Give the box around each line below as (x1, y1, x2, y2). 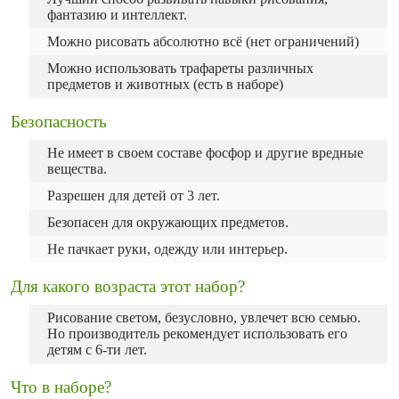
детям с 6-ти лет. (47, 342, 147, 357)
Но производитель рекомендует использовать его (47, 326, 347, 341)
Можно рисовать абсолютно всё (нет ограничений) (47, 34, 359, 49)
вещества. (47, 161, 107, 176)
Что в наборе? (11, 378, 111, 396)
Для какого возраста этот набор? (11, 277, 245, 296)
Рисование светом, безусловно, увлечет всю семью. (47, 310, 361, 325)
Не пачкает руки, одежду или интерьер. (47, 241, 288, 256)
